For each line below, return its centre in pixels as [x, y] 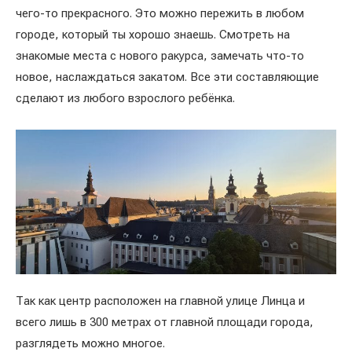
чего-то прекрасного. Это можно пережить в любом [160, 13]
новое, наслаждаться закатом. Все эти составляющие [167, 77]
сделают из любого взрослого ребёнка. [127, 98]
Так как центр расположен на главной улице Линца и [160, 301]
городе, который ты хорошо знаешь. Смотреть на [153, 35]
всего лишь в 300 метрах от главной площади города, [165, 322]
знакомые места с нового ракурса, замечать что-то [160, 56]
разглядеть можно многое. [90, 343]
